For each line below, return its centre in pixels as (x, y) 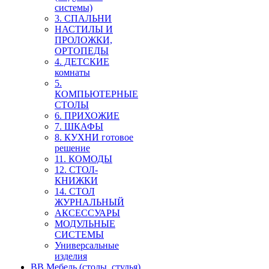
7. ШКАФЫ (79, 126)
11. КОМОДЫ (83, 159)
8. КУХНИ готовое (94, 137)
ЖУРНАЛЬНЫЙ (89, 202)
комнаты (72, 72)
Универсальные (87, 245)
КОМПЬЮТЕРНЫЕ (96, 94)
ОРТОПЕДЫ (82, 50)
